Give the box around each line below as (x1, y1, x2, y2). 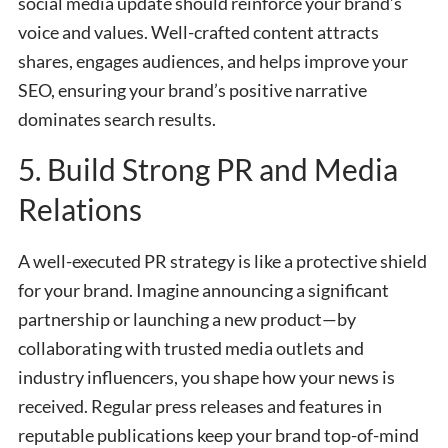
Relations (18, 191, 142, 228)
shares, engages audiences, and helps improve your (18, 49, 408, 72)
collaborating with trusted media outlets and (18, 337, 364, 360)
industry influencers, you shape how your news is (18, 366, 395, 389)
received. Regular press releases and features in (18, 395, 382, 418)
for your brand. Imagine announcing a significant (18, 279, 389, 302)
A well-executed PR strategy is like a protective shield (18, 250, 427, 273)
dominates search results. (18, 107, 216, 130)
